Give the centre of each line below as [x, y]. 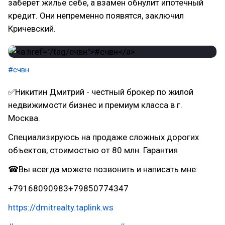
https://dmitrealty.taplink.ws [61, 207]
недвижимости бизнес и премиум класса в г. [95, 105]
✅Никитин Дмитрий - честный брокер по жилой [101, 92]
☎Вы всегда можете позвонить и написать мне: [103, 169]
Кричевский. [32, 29]
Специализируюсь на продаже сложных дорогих [103, 137]
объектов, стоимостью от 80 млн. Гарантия [93, 150]
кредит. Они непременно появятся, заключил [96, 16]
